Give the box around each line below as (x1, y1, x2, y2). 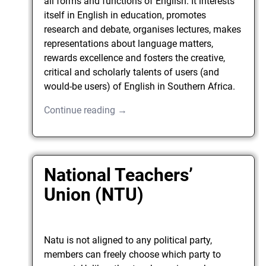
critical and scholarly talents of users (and (44, 66, 220, 78)
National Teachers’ (44, 164, 194, 185)
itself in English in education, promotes (44, 9, 207, 21)
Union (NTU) (44, 183, 144, 205)
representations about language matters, (44, 38, 214, 50)
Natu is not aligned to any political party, (44, 234, 213, 246)
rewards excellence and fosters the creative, (44, 52, 226, 64)
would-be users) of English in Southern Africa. (44, 81, 236, 93)
